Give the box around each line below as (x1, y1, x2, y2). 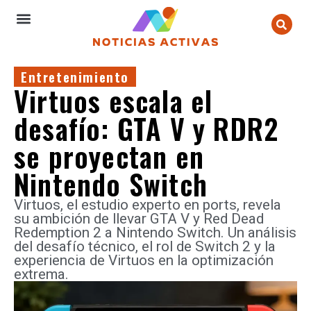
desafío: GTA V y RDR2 (14, 108, 279, 149)
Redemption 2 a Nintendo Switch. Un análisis (14, 224, 296, 241)
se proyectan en (14, 135, 204, 177)
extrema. (14, 266, 69, 283)
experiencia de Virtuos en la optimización (14, 252, 274, 269)
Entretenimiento (21, 67, 129, 87)
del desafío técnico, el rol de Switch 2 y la (14, 238, 276, 255)
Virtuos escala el (14, 80, 213, 121)
